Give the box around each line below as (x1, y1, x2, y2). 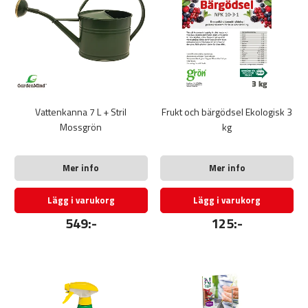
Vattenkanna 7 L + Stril (35, 104, 127, 119)
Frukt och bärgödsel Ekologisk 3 (162, 104, 293, 119)
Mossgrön (60, 119, 102, 134)
